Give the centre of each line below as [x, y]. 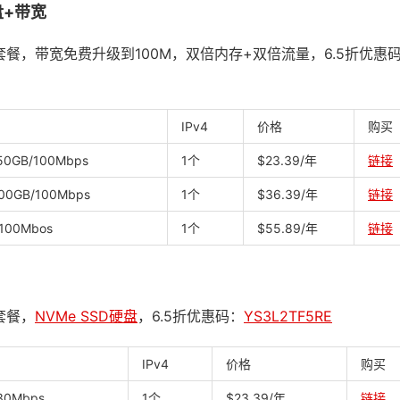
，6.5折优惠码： [191, 316]
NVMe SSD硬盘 [86, 316]
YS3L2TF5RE [288, 316]
